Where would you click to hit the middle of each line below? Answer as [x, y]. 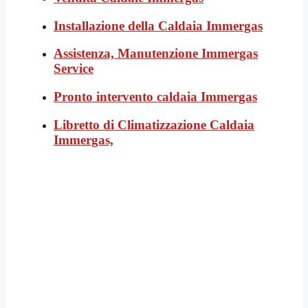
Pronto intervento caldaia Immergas [155, 97]
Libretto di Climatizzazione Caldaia [154, 124]
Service [74, 69]
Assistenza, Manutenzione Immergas [156, 54]
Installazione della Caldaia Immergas [158, 25]
